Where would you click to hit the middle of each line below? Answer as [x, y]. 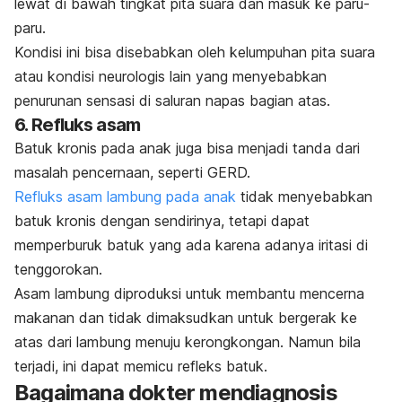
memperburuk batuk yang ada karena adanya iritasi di [191, 245]
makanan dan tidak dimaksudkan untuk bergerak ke [186, 318]
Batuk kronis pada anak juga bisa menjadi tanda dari [187, 149]
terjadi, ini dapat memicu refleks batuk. [141, 367]
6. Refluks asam [78, 125]
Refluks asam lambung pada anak [125, 197]
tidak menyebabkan [304, 197]
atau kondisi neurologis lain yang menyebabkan [170, 77]
